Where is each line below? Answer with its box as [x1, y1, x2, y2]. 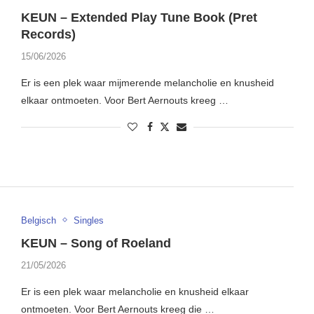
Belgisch [20, 214, 56, 226]
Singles [73, 214, 104, 226]
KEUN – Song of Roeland [20, 235, 171, 250]
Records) [20, 27, 76, 42]
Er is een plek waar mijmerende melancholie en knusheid [20, 77, 274, 89]
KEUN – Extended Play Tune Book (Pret [20, 11, 257, 25]
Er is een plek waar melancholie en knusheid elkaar [20, 285, 249, 297]
